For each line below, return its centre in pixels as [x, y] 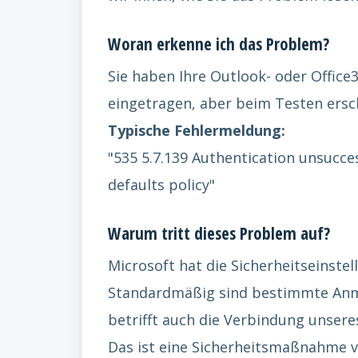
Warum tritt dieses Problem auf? [219, 233]
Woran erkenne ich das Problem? [219, 44]
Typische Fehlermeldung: [197, 130]
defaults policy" [161, 185]
